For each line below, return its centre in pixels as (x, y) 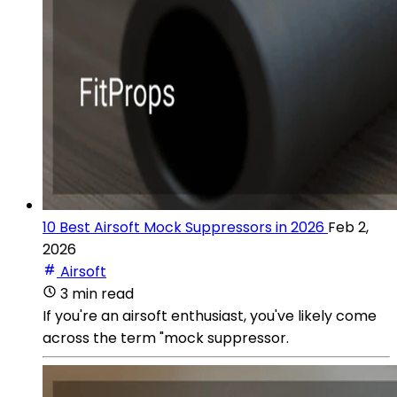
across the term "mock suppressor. (166, 338)
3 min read (97, 293)
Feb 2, (348, 227)
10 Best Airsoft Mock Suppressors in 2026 (183, 227)
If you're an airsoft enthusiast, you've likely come (210, 315)
